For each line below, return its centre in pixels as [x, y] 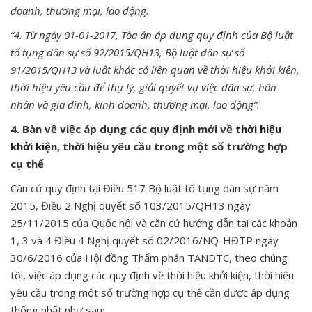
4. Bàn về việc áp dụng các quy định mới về [123, 128]
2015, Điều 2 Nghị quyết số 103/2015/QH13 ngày [131, 205]
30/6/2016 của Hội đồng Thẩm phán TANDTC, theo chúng [149, 257]
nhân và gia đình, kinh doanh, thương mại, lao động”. [135, 104]
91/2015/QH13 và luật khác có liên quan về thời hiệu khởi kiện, [155, 69]
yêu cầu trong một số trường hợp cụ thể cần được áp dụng [150, 292]
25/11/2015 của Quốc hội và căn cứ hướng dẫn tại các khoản [154, 223]
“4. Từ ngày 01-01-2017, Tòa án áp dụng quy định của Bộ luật [152, 34]
